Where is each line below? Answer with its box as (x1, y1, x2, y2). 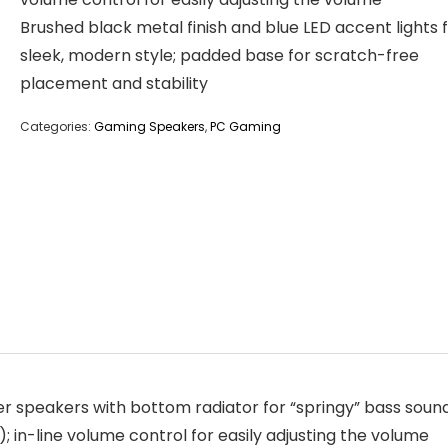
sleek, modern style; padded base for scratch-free (20, 44, 419, 67)
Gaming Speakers (94, 118, 205, 135)
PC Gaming (210, 118, 281, 135)
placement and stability (20, 72, 208, 95)
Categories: (20, 118, 94, 135)
